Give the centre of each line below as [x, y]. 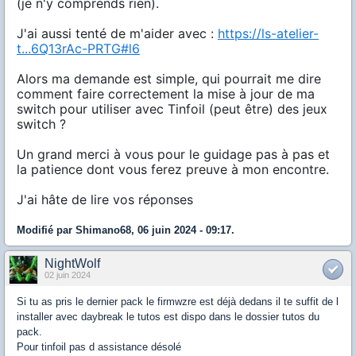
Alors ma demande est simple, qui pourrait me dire [169, 79]
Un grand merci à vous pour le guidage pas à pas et [173, 154]
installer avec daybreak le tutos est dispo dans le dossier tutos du [168, 317]
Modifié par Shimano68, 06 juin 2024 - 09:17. [126, 230]
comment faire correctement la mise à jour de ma [166, 94]
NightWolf [72, 263]
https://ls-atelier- [268, 33]
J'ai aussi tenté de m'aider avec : [117, 33]
